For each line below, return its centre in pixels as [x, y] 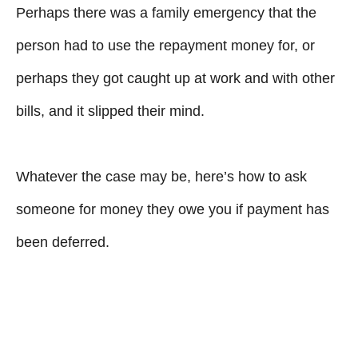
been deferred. [63, 242]
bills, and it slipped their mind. [110, 111]
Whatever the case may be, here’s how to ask [161, 176]
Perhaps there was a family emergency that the [166, 12]
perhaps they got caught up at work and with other [175, 78]
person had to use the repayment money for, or [165, 45]
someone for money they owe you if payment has [173, 209]
